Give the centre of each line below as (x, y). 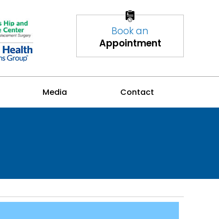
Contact (137, 92)
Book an (130, 31)
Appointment (130, 43)
